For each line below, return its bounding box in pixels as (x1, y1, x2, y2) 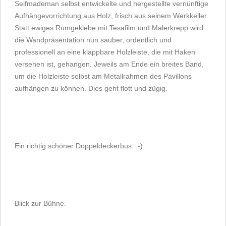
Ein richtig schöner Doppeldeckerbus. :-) (15, 142, 143, 150)
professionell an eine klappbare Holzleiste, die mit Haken (15, 48, 195, 56)
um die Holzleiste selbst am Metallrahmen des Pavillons (15, 72, 192, 80)
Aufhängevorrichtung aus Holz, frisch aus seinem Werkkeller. (15, 12, 208, 20)
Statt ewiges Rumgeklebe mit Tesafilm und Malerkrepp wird (15, 24, 203, 32)
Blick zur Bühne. (15, 199, 66, 207)
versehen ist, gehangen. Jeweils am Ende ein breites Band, (15, 60, 204, 68)
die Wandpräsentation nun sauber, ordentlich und (15, 36, 172, 44)
